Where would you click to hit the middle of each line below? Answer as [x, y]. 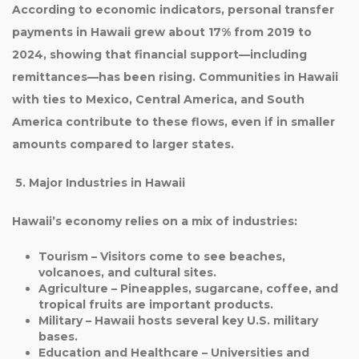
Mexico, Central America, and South [195, 99]
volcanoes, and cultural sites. [127, 272]
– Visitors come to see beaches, [186, 256]
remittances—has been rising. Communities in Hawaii [175, 77]
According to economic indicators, [120, 10]
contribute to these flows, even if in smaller [199, 122]
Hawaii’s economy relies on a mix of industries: [155, 221]
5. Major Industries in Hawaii [99, 183]
